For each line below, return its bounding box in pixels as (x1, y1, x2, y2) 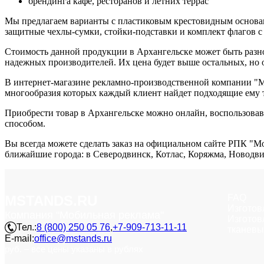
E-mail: (5, 233, 34, 243)
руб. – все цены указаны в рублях (5, 243, 143, 254)
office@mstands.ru (34, 233, 112, 243)
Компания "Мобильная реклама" (5, 209, 164, 221)
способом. (5, 118, 45, 128)
